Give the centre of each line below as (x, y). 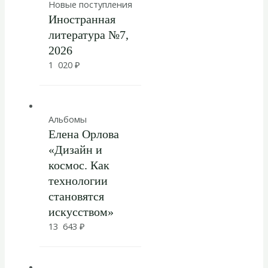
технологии (78, 181)
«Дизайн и (75, 150)
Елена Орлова (83, 134)
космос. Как (79, 165)
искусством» (81, 212)
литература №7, (88, 35)
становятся (76, 197)
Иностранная (82, 19)
